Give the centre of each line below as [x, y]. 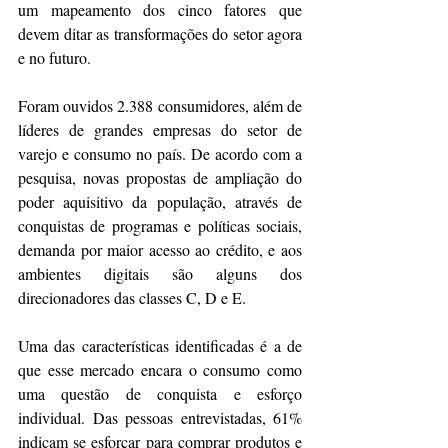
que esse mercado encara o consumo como [160, 370]
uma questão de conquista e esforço [160, 394]
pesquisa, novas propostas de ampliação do [160, 178]
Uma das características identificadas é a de [160, 346]
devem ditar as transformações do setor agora [160, 34]
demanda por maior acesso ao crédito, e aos [160, 250]
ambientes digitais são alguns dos [160, 274]
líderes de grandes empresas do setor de [160, 130]
